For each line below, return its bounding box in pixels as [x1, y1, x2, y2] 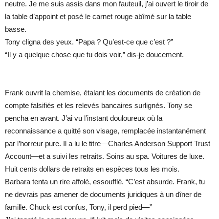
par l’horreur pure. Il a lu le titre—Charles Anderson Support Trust [5, 139, 210, 148]
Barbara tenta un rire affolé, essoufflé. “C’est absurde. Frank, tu [5, 177, 205, 186]
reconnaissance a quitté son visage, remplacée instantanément [5, 127, 206, 135]
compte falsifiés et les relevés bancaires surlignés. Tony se [5, 101, 192, 110]
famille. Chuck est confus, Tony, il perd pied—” [5, 203, 152, 212]
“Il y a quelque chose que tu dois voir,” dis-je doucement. [5, 50, 184, 59]
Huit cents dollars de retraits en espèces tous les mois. [5, 165, 179, 174]
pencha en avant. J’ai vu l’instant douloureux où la [5, 114, 162, 123]
